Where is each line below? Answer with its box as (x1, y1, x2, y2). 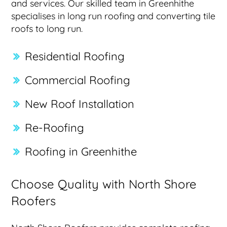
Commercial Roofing (25, 72, 131, 87)
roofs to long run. (11, 22, 83, 34)
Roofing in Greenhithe (25, 144, 137, 159)
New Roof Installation (25, 96, 135, 111)
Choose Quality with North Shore (11, 176, 197, 192)
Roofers (11, 193, 56, 208)
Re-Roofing (25, 120, 85, 135)
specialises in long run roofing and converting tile (11, 10, 216, 22)
